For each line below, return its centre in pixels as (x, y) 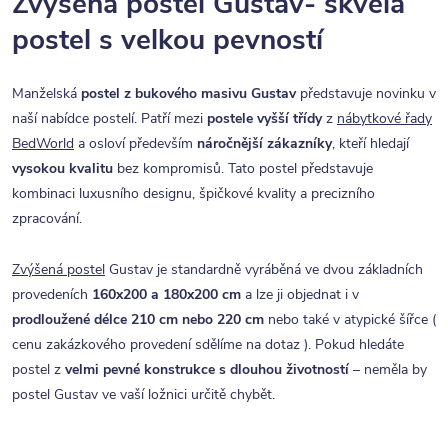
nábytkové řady (384, 119)
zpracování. (51, 219)
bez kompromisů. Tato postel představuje (243, 169)
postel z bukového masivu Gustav (188, 94)
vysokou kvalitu (62, 169)
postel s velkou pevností (167, 40)
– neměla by (388, 370)
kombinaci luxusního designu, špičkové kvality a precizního (193, 194)
